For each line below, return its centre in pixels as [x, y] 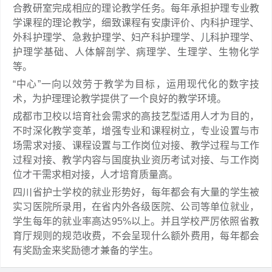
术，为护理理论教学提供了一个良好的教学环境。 [120, 99]
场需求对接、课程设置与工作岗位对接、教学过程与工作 [136, 145]
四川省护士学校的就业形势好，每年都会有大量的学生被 [136, 192]
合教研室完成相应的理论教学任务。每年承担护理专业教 [136, 8]
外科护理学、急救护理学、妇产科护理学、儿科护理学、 [136, 37]
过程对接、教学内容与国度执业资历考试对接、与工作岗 [136, 160]
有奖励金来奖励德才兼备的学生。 [86, 250]
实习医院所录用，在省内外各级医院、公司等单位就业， [136, 207]
